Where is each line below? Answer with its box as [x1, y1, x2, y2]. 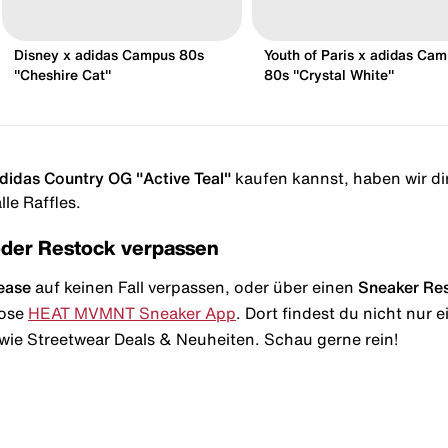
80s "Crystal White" [264, 67, 394, 82]
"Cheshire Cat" [14, 67, 111, 82]
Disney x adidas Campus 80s [14, 47, 204, 62]
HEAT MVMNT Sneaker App [28, 304, 236, 321]
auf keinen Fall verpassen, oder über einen [31, 278, 358, 295]
